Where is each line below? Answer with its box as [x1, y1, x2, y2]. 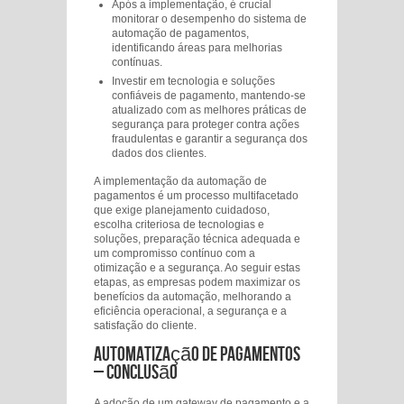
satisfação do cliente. [94, 319, 197, 332]
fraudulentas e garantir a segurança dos [112, 133, 308, 145]
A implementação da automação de [94, 175, 267, 188]
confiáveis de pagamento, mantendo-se [112, 89, 306, 102]
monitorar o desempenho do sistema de [112, 13, 307, 25]
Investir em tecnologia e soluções [112, 75, 275, 87]
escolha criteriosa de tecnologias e [94, 218, 264, 231]
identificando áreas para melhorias [112, 41, 282, 54]
